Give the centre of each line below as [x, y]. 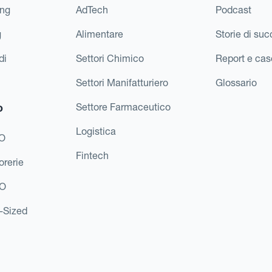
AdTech [92, 9]
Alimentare [99, 34]
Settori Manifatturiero [122, 82]
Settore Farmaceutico [123, 107]
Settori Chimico [110, 58]
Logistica [96, 131]
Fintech [92, 155]
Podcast [234, 9]
